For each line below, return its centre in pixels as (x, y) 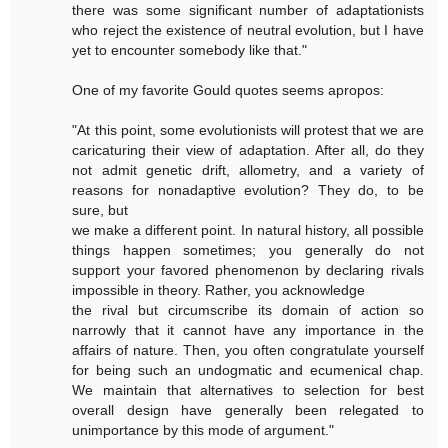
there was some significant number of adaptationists (248, 10)
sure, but (100, 210)
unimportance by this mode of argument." (203, 430)
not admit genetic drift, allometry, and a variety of (248, 170)
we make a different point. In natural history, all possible (248, 230)
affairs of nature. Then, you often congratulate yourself (248, 350)
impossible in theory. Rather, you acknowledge (219, 290)
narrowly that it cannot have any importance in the (248, 330)
